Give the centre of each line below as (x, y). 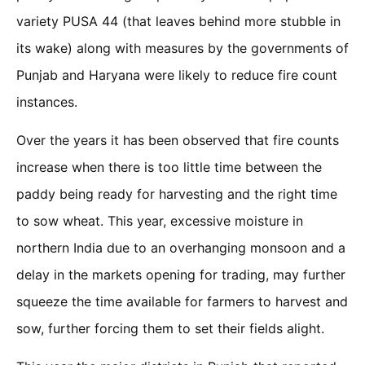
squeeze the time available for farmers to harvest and (182, 302)
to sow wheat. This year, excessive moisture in (160, 221)
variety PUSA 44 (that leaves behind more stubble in (178, 21)
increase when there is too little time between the (169, 167)
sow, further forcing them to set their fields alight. (170, 329)
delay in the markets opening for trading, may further (181, 275)
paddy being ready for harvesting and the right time (177, 194)
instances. (47, 101)
